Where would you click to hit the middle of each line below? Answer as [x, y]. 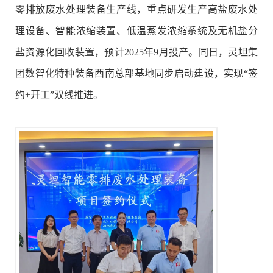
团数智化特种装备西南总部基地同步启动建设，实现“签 [136, 73]
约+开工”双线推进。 [59, 95]
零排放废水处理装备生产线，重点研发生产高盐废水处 [136, 9]
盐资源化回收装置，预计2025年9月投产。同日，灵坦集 [136, 52]
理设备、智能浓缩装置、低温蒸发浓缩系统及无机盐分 [136, 31]
